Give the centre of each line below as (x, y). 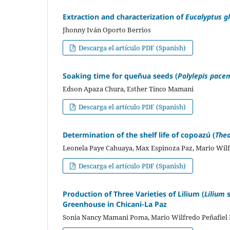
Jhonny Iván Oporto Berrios (107, 30)
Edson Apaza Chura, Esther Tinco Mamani (128, 89)
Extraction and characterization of (124, 16)
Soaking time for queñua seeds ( (120, 75)
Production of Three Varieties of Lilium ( (133, 194)
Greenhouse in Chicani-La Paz (115, 204)
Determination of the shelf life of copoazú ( (139, 135)
